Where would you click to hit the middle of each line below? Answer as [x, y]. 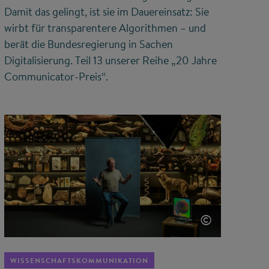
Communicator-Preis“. [56, 77]
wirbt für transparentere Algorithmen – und [105, 28]
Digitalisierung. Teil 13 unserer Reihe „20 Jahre [110, 61]
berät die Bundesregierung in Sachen [88, 44]
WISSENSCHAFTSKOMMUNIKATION [79, 261]
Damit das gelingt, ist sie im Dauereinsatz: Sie [106, 12]
